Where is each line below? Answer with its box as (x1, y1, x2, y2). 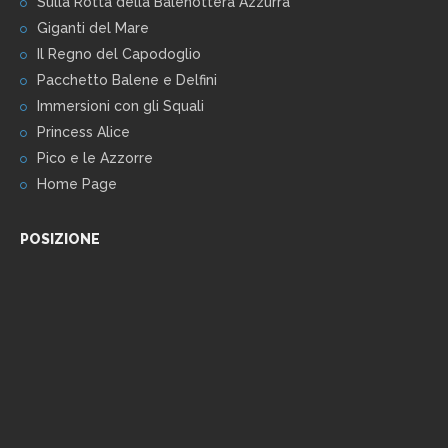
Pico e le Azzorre (37, 150, 153, 167)
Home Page (37, 176, 117, 193)
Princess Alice (37, 124, 130, 141)
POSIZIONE (20, 231, 100, 248)
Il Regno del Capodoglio (37, 46, 201, 63)
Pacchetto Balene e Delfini (37, 72, 217, 89)
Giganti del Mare (37, 20, 149, 37)
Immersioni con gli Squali (37, 98, 204, 115)
